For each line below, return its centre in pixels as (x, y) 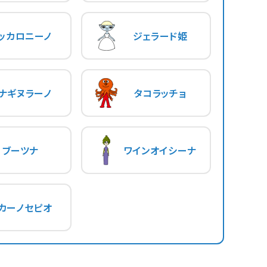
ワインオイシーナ (160, 150)
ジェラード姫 (160, 35)
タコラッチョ (160, 93)
